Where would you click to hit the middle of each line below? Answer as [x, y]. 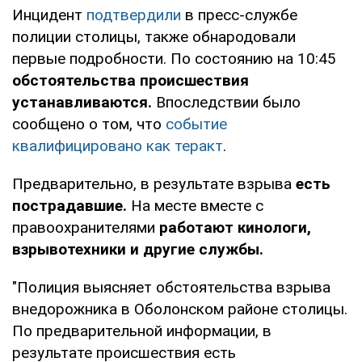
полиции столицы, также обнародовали [154, 36]
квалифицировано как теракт [118, 145]
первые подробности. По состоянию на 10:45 [174, 58]
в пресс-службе [241, 15]
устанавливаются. [84, 102]
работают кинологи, [235, 227]
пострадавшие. [69, 205]
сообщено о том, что [89, 124]
